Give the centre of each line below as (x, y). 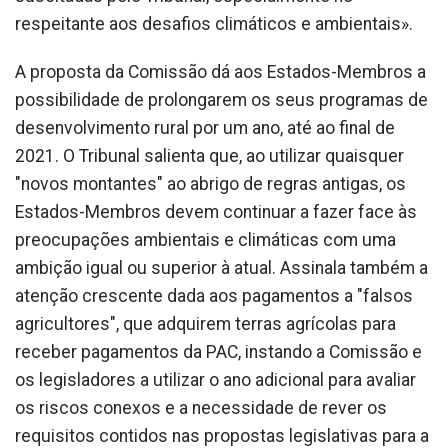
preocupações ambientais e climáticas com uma (205, 240)
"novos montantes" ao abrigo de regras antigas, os (210, 184)
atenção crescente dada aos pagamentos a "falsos (214, 296)
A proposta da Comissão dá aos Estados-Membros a (220, 72)
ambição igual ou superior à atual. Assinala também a (221, 268)
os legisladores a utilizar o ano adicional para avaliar (215, 380)
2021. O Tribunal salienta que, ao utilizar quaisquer (209, 156)
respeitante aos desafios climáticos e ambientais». (214, 24)
